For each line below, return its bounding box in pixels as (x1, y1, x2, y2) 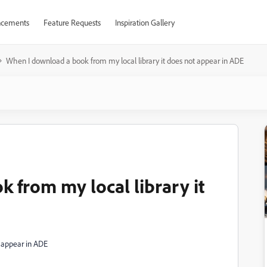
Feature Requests (43, 17, 101, 27)
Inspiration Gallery (114, 17, 175, 27)
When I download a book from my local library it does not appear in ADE (6, 55, 244, 66)
